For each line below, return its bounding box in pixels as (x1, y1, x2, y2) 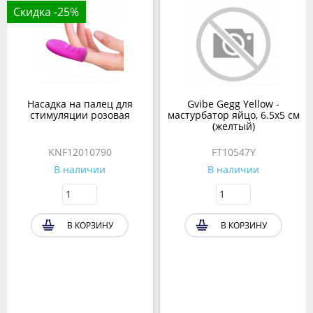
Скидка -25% (13, 3, 79, 20)
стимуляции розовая (29, 108, 130, 122)
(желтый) (212, 119, 255, 133)
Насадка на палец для (27, 96, 133, 110)
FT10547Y (211, 145, 256, 159)
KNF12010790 (48, 145, 112, 159)
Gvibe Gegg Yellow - (187, 96, 279, 110)
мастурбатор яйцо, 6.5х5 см (167, 108, 300, 122)
